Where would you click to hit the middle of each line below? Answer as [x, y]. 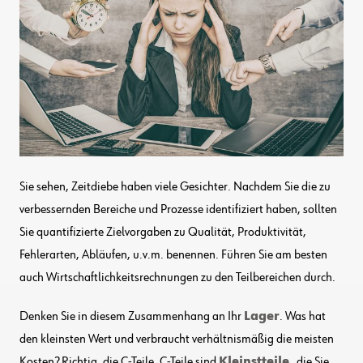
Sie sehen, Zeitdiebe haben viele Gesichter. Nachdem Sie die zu [175, 187]
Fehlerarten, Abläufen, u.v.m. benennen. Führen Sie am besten [173, 255]
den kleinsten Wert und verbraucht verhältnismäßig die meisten [177, 339]
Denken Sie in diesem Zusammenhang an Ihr [132, 316]
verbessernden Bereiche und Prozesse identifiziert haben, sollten [178, 209]
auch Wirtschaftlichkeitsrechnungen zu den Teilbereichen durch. [177, 278]
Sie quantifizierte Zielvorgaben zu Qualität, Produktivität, [163, 232]
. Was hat [303, 316]
